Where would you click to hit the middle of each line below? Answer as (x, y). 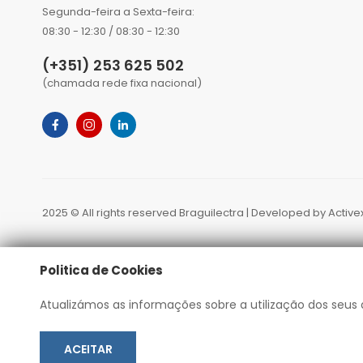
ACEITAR (88, 349)
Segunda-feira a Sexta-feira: (118, 12)
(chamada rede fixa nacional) (122, 83)
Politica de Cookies (101, 270)
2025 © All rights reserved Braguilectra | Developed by (185, 213)
